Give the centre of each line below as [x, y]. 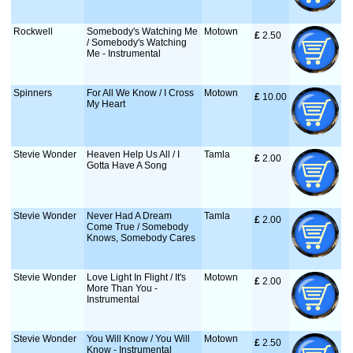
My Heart [106, 104]
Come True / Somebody [138, 227]
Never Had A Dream [130, 216]
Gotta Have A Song [127, 165]
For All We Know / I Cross [141, 93]
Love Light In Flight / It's [137, 277]
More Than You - [123, 288]
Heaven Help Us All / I [134, 154]
